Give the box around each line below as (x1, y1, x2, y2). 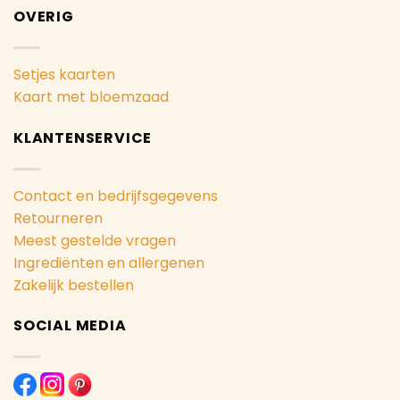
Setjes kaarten (13, 64, 115, 86)
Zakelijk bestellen (13, 274, 134, 296)
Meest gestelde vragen (13, 229, 176, 251)
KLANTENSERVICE (13, 127, 153, 148)
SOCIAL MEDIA (13, 315, 127, 337)
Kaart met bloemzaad (13, 87, 169, 108)
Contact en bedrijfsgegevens (13, 185, 218, 206)
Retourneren (13, 207, 103, 229)
